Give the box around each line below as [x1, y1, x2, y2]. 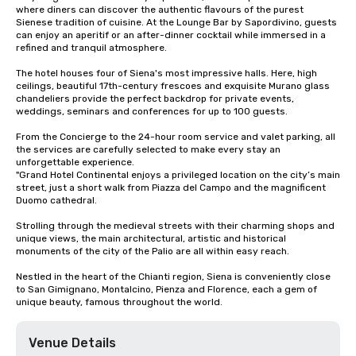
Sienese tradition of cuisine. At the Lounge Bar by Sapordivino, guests [16, 17, 337, 28]
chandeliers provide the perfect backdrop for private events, [16, 93, 294, 104]
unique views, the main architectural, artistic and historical [16, 233, 286, 244]
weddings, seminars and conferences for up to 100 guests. [16, 106, 288, 117]
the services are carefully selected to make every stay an [16, 144, 281, 155]
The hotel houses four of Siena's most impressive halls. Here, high [16, 68, 317, 79]
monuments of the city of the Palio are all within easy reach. [16, 246, 289, 257]
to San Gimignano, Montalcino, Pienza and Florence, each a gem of [16, 284, 317, 295]
